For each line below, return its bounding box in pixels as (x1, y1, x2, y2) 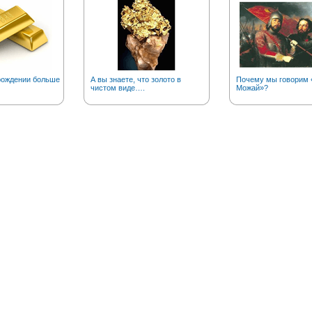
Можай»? (235, 84, 268, 92)
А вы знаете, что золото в (90, 75, 181, 84)
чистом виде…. (90, 84, 145, 92)
